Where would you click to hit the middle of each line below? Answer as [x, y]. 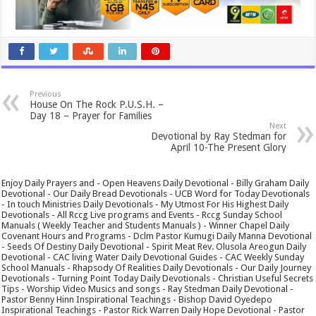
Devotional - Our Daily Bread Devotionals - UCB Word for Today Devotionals [156, 193]
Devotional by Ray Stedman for [218, 136]
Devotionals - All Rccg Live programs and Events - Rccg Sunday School [142, 214]
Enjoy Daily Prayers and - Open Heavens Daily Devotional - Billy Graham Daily [156, 183]
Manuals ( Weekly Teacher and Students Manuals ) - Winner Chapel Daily [146, 225]
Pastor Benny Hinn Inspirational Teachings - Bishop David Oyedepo [137, 299]
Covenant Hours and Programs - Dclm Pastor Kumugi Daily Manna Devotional [157, 236]
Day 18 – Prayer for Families [91, 115]
